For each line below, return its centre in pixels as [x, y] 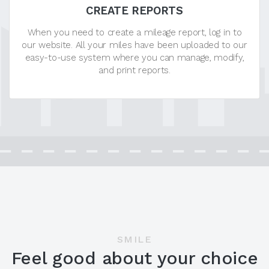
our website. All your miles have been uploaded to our [134, 45]
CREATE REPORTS [134, 10]
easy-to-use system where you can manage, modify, [134, 57]
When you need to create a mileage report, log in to [134, 32]
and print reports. [134, 70]
